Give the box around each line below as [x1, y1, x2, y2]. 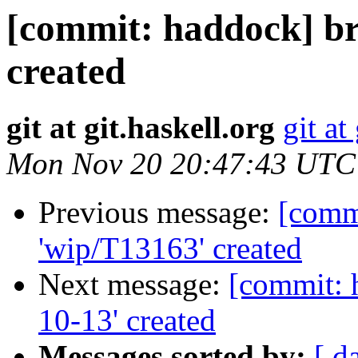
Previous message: [38, 195, 278, 230]
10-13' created [38, 303, 216, 338]
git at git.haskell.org [6, 110, 275, 145]
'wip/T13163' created [38, 231, 302, 266]
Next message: [38, 267, 229, 302]
